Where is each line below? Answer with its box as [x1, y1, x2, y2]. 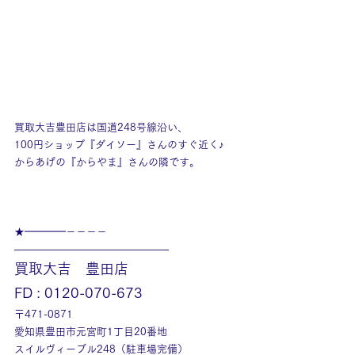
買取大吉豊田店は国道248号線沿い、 [14, 122, 188, 132]
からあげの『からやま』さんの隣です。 [14, 157, 200, 167]
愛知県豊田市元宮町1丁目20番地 [14, 326, 167, 337]
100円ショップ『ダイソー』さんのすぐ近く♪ [14, 139, 224, 150]
